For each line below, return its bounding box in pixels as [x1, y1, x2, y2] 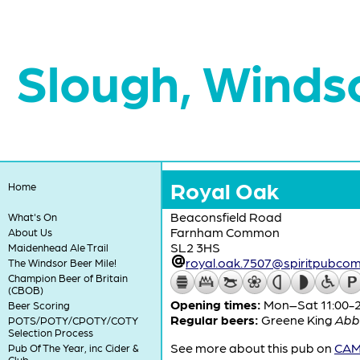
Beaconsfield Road [170, 209, 282, 224]
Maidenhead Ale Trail [7, 241, 108, 253]
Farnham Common [170, 224, 280, 239]
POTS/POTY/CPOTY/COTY [7, 314, 138, 326]
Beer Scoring [7, 299, 70, 311]
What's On [7, 211, 57, 223]
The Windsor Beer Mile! [7, 256, 117, 268]
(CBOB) [7, 284, 43, 296]
